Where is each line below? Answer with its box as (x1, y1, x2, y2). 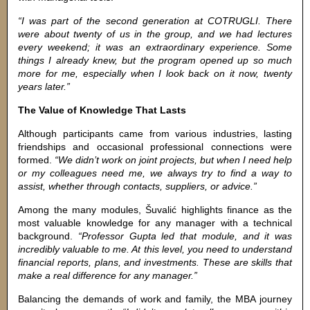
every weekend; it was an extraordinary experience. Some (18, 42, 292, 53)
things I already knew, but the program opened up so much (18, 55, 292, 66)
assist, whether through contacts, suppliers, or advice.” (18, 181, 257, 192)
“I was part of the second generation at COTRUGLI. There (18, 15, 292, 26)
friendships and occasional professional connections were (18, 141, 292, 152)
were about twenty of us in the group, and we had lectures (18, 28, 292, 39)
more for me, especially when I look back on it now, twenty (18, 68, 292, 79)
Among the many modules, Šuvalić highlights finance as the (18, 204, 292, 215)
